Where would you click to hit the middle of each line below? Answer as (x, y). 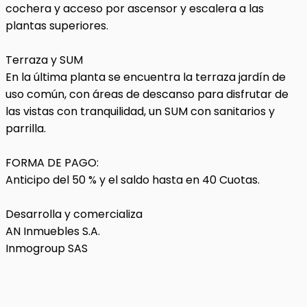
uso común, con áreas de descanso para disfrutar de (147, 94)
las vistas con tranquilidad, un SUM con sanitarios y (140, 111)
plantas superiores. (57, 26)
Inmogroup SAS (47, 248)
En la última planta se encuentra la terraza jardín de (146, 77)
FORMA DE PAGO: (52, 163)
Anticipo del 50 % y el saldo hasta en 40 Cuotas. (133, 180)
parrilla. (26, 128)
